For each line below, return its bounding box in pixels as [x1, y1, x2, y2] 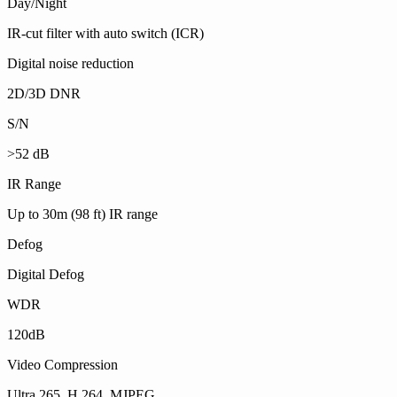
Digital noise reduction [7, 56, 134, 71]
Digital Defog [7, 267, 84, 282]
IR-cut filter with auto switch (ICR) [7, 26, 204, 41]
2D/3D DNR [7, 86, 81, 101]
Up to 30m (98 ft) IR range [7, 206, 158, 222]
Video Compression [7, 357, 118, 372]
